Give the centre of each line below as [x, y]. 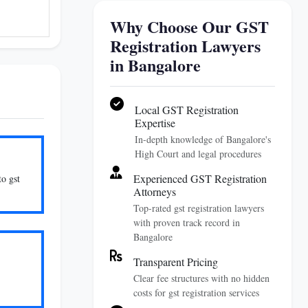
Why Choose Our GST [189, 26]
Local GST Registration [187, 110]
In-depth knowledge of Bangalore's [203, 139]
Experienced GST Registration [200, 178]
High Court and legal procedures [198, 154]
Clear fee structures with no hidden [201, 278]
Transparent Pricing [176, 262]
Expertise [155, 123]
